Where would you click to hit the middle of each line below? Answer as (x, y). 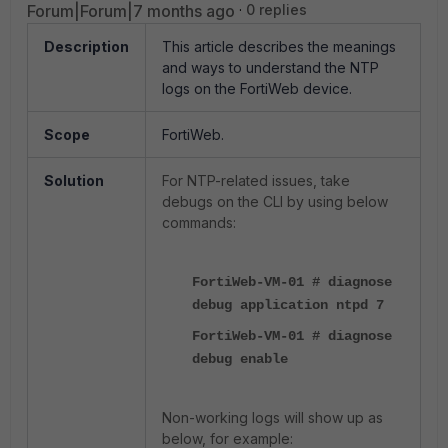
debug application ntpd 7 (288, 305)
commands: (199, 222)
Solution (74, 180)
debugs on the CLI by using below (275, 201)
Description (86, 46)
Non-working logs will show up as (272, 417)
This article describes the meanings (279, 46)
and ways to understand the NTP (270, 67)
